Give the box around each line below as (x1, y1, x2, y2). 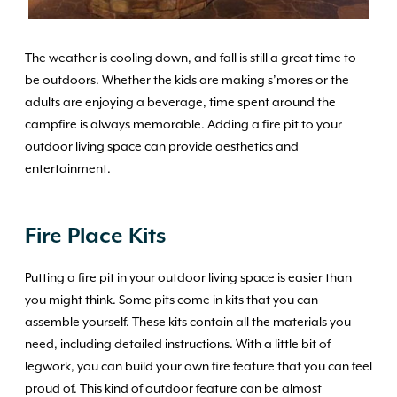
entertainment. (25, 162, 111, 176)
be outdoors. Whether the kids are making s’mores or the (25, 74, 349, 88)
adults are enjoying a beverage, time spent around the (25, 96, 336, 110)
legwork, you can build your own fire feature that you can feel (25, 360, 372, 374)
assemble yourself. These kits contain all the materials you (25, 315, 351, 330)
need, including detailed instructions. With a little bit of (25, 338, 331, 352)
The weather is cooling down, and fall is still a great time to (25, 51, 356, 66)
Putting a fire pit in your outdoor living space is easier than (25, 271, 352, 285)
